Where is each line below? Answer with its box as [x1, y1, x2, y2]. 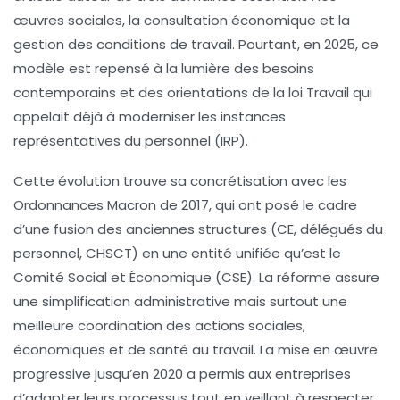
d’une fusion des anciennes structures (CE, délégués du [13, 219, 383, 238]
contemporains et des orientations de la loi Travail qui [13, 82, 372, 102]
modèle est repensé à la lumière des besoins [13, 58, 314, 78]
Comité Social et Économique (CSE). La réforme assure [13, 267, 379, 287]
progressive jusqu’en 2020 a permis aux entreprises [13, 363, 351, 383]
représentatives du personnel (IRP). [13, 130, 248, 150]
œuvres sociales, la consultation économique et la [13, 10, 350, 29]
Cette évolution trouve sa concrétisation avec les [13, 171, 346, 190]
